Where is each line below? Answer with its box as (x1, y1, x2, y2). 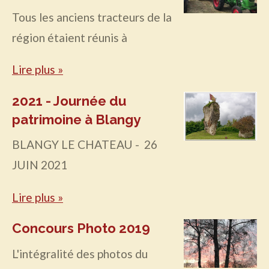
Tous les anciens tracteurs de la (12, 10, 172, 24)
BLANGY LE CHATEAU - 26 (12, 138, 157, 152)
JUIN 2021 (12, 158, 67, 172)
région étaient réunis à (12, 30, 127, 44)
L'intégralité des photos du (12, 246, 148, 261)
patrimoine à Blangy (12, 111, 141, 127)
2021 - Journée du (12, 92, 126, 109)
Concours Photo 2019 (12, 220, 150, 236)
